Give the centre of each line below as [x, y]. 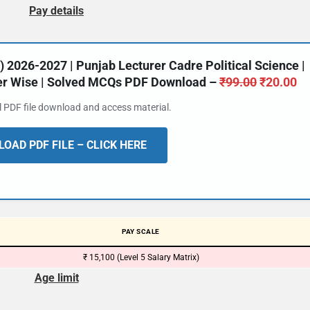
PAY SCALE [141, 231]
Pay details [56, 11]
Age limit [56, 278]
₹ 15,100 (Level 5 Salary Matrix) [141, 257]
